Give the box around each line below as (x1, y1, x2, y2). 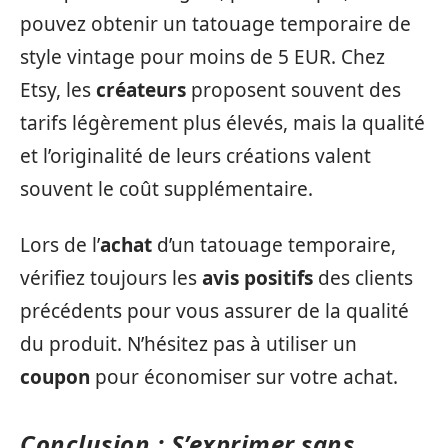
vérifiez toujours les (20, 264, 202, 291)
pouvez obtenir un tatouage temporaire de (20, 11, 411, 38)
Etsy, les (20, 77, 96, 104)
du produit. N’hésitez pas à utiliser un (20, 330, 357, 357)
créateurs (96, 77, 186, 104)
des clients (313, 264, 413, 291)
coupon (20, 363, 90, 390)
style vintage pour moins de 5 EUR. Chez (20, 44, 385, 71)
